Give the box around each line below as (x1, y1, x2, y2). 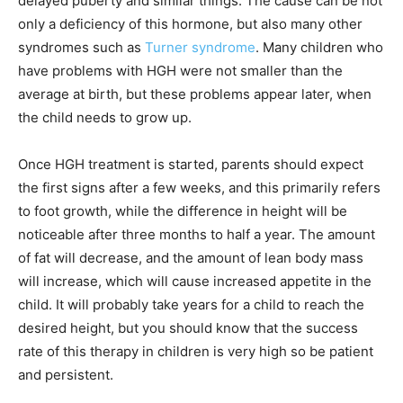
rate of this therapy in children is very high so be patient (18, 343, 373, 361)
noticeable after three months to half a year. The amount (18, 226, 375, 244)
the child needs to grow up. (18, 109, 192, 127)
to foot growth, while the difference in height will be (18, 202, 347, 220)
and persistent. (18, 366, 113, 384)
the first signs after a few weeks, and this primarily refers (18, 179, 381, 197)
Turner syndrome (145, 39, 255, 57)
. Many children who (255, 39, 383, 57)
